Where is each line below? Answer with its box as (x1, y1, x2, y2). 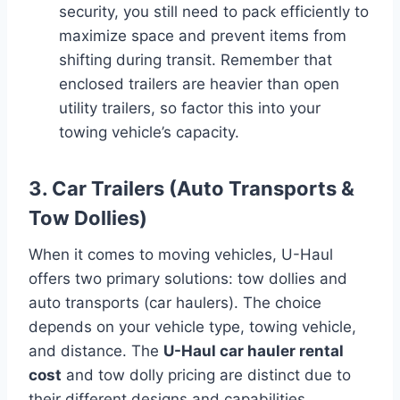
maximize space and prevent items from (59, 26, 346, 45)
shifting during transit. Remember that (59, 50, 332, 69)
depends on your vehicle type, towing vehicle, (29, 317, 356, 336)
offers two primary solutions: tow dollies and (29, 269, 347, 287)
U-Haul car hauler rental (163, 341, 344, 360)
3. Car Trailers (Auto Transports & (29, 176, 354, 200)
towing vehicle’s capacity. (59, 122, 239, 141)
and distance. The (29, 341, 163, 360)
